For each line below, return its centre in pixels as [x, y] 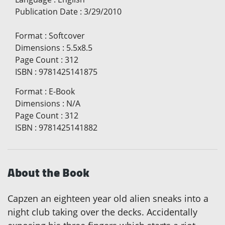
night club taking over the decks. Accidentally [102, 212]
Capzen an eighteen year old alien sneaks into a [108, 198]
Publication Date [46, 11]
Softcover [67, 35]
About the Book [48, 172]
